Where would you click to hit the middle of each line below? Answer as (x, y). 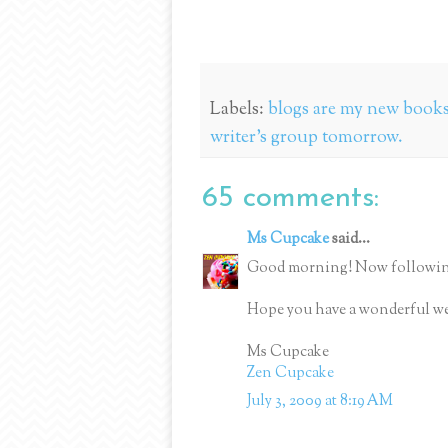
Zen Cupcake (290, 373)
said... (349, 240)
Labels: (239, 110)
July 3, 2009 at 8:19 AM (320, 402)
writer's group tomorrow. (306, 138)
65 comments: (290, 199)
